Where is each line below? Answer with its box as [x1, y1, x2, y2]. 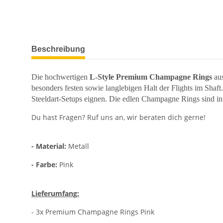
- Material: [31, 141, 68, 151]
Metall [68, 141, 89, 151]
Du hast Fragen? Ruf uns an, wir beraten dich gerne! [31, 112, 206, 122]
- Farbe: [31, 160, 57, 170]
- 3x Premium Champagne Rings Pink [31, 207, 154, 217]
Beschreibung [31, 45, 85, 54]
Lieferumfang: [31, 189, 79, 199]
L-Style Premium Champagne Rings [90, 73, 212, 82]
